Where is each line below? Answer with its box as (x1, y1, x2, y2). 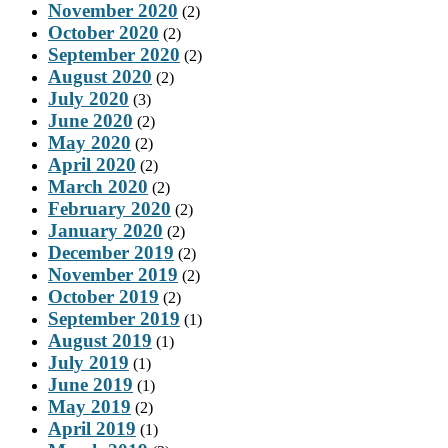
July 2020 (48, 87, 129, 109)
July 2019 (48, 351, 129, 373)
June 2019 (48, 373, 133, 395)
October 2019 (48, 285, 159, 307)
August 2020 (48, 65, 152, 87)
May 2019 (48, 395, 131, 417)
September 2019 (48, 307, 180, 329)
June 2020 (48, 109, 133, 131)
